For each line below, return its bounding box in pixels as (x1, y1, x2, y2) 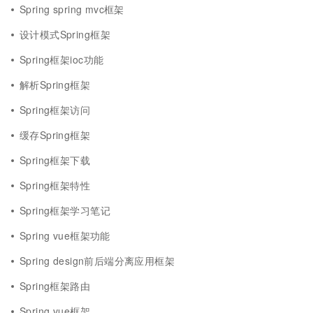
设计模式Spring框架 (20, 27, 110, 41)
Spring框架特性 (20, 178, 91, 192)
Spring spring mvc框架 (20, 2, 124, 16)
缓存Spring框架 (20, 128, 91, 142)
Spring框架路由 (20, 279, 91, 293)
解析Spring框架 (20, 78, 91, 92)
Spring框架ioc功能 (20, 52, 104, 66)
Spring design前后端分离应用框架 (20, 254, 175, 268)
